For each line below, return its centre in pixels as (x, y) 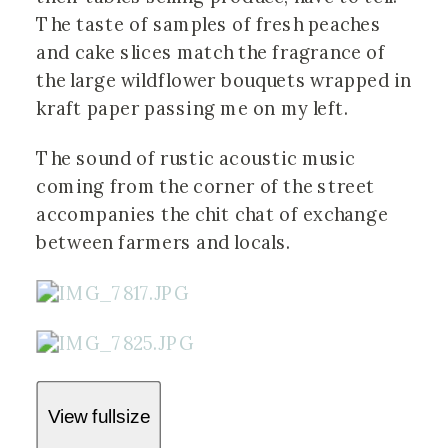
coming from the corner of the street (205, 187)
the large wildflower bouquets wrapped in (224, 81)
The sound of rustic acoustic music (196, 159)
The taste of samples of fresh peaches (208, 25)
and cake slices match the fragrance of (211, 53)
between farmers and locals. (163, 243)
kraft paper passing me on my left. (195, 109)
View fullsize (98, 417)
